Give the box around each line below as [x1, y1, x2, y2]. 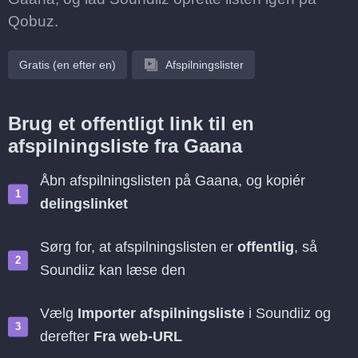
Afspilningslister [165, 58, 244, 71]
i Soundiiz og [245, 305, 331, 321]
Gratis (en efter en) [19, 58, 116, 71]
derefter [40, 328, 93, 344]
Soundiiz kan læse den [40, 262, 185, 278]
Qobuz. [8, 13, 58, 30]
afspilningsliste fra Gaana [8, 135, 242, 157]
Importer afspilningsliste [78, 305, 245, 321]
